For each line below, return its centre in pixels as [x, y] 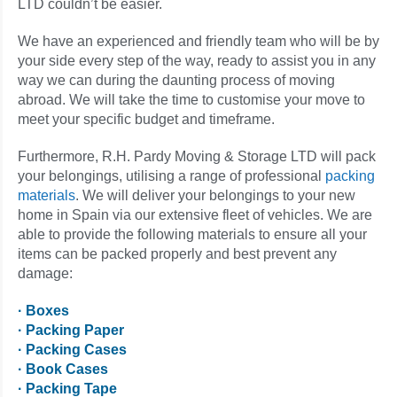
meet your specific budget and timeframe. [146, 120]
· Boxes [43, 311]
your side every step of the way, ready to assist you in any [197, 61]
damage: [45, 274]
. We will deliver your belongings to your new [215, 196]
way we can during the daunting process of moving [176, 81]
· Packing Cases [72, 350]
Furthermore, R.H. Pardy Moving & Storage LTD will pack [197, 157]
